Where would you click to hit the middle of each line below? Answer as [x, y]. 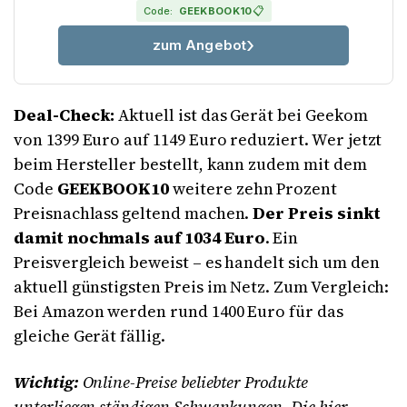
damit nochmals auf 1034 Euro [139, 238]
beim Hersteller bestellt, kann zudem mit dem [190, 164]
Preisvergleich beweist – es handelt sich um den [197, 263]
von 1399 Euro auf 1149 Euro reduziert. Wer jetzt [198, 140]
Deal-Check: [65, 115]
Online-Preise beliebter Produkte [195, 382]
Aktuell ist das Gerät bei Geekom [241, 115]
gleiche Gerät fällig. [89, 336]
